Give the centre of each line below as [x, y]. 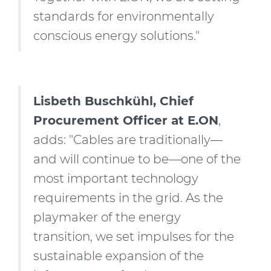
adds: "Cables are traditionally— [128, 140]
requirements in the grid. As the [128, 198]
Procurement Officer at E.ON [126, 120]
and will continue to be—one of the [137, 159]
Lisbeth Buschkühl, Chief [113, 101]
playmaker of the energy [107, 217]
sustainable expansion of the [119, 256]
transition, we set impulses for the [134, 237]
